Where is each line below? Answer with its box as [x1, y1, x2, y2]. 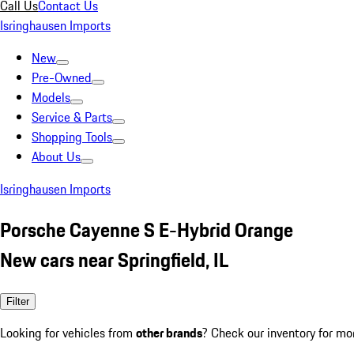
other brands [136, 322, 202, 342]
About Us [32, 147, 81, 166]
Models [32, 88, 70, 107]
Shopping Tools [32, 127, 112, 146]
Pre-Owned [32, 68, 92, 87]
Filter [6, 295, 29, 307]
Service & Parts [32, 107, 112, 126]
